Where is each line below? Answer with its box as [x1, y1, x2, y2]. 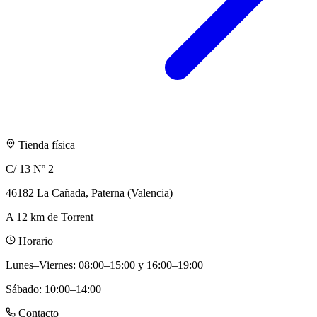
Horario [18, 234, 53, 247]
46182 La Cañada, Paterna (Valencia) [6, 186, 173, 199]
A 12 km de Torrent [6, 210, 93, 223]
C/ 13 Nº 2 [6, 162, 54, 175]
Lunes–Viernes [6, 258, 73, 271]
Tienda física [18, 138, 75, 151]
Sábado [6, 282, 39, 295]
